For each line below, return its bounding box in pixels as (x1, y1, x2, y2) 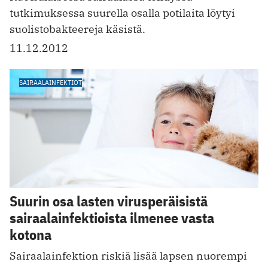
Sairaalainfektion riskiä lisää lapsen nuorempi (10, 249, 247, 263)
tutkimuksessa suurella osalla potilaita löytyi (10, 5, 235, 20)
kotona (10, 225, 51, 245)
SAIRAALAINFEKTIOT (19, 77, 82, 87)
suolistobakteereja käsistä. (10, 22, 145, 36)
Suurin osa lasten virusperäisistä (10, 191, 208, 211)
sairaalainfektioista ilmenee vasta (10, 208, 214, 228)
